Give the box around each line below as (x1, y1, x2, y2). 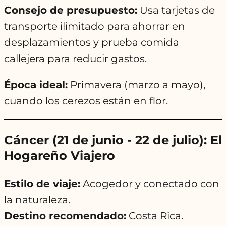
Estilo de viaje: (4, 178, 80, 190)
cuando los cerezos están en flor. (4, 95, 168, 107)
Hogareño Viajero (4, 148, 115, 163)
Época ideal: (4, 79, 68, 91)
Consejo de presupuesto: (4, 4, 137, 17)
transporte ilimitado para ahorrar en (4, 20, 185, 33)
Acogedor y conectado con (80, 178, 219, 190)
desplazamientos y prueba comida (4, 36, 179, 49)
